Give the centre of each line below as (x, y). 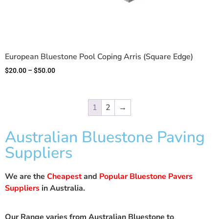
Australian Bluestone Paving (105, 137)
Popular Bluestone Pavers (146, 177)
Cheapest (64, 177)
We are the (26, 177)
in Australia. (62, 188)
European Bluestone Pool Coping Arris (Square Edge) (99, 57)
